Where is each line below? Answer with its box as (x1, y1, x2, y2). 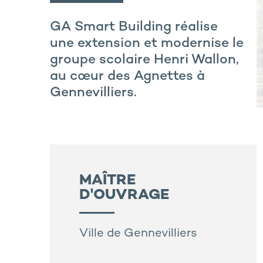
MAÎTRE (79, 173, 136, 189)
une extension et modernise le (50, 36, 244, 51)
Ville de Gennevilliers (79, 228, 197, 241)
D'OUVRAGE (79, 188, 169, 204)
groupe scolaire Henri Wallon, (50, 52, 239, 68)
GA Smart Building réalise (50, 19, 218, 35)
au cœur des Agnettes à (50, 69, 205, 84)
